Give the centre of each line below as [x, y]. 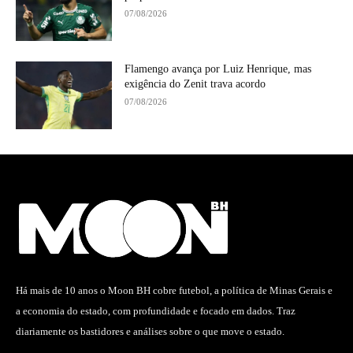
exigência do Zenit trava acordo [195, 84]
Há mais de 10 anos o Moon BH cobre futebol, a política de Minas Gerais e [174, 290]
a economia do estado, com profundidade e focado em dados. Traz [156, 310]
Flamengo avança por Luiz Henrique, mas [218, 69]
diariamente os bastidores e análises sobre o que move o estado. [150, 331]
